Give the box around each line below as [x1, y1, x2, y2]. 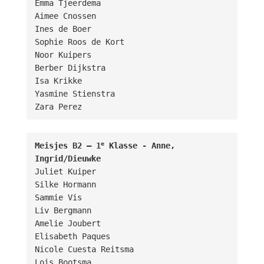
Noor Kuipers [34, 49, 91, 60]
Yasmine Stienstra [34, 88, 115, 98]
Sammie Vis [34, 192, 82, 202]
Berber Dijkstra [34, 62, 105, 72]
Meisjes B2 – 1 [34, 140, 101, 150]
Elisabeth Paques [34, 231, 110, 241]
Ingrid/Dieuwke [34, 153, 101, 163]
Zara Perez [34, 101, 82, 111]
